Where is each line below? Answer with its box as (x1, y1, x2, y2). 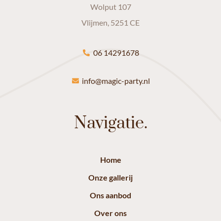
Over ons (94, 208, 127, 218)
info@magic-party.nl (82, 76, 150, 86)
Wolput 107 (90, 1, 131, 11)
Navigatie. (74, 112, 147, 135)
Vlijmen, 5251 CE (81, 17, 140, 27)
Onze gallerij (88, 173, 133, 183)
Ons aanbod (90, 190, 131, 200)
